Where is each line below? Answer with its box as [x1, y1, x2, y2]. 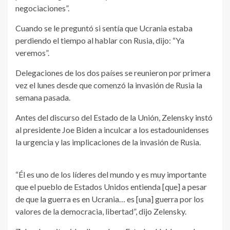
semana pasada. [15, 92, 70, 103]
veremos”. [15, 48, 49, 58]
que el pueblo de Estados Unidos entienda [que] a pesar [15, 182, 207, 192]
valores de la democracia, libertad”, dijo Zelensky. [15, 206, 186, 217]
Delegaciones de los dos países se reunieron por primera [15, 68, 210, 78]
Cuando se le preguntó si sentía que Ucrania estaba [15, 23, 193, 33]
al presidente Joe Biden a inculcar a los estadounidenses [15, 125, 209, 135]
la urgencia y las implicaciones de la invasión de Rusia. [15, 137, 201, 147]
